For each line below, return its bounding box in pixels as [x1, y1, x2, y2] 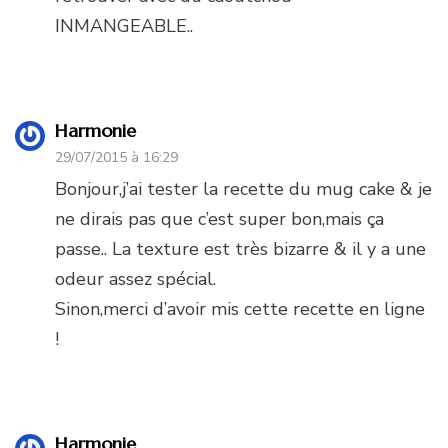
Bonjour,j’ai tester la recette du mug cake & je [55, 177, 432, 202]
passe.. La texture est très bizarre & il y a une [55, 237, 426, 262]
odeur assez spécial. [55, 267, 216, 292]
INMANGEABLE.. [55, 14, 193, 39]
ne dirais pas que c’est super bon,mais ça [55, 207, 384, 232]
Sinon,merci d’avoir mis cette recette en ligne [55, 297, 425, 322]
